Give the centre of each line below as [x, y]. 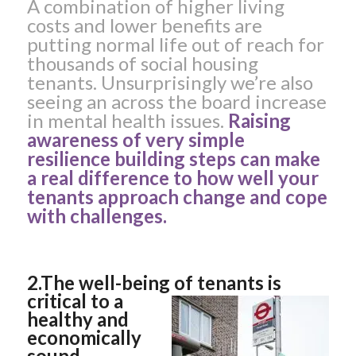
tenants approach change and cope [177, 197]
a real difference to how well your [172, 178]
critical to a [75, 301]
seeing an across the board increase [176, 102]
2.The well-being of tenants [145, 283]
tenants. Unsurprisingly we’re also [170, 83]
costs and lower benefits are [144, 25]
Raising [259, 121]
